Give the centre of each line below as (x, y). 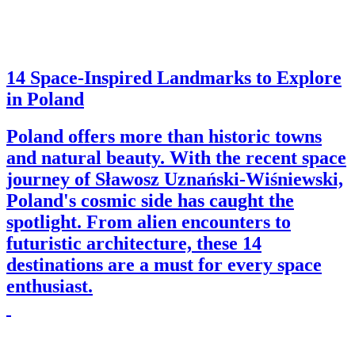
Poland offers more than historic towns (164, 136)
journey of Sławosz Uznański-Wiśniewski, (175, 179)
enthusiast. (50, 286)
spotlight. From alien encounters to (149, 221)
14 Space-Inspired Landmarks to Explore (174, 77)
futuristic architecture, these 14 (134, 243)
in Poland (45, 99)
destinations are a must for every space (164, 264)
